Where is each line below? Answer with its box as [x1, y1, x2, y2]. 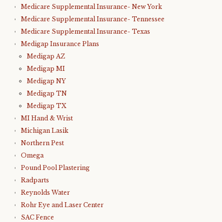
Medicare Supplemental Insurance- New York [21, 3, 162, 10]
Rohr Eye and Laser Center [21, 201, 104, 209]
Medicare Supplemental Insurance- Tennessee [21, 15, 165, 23]
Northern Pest [21, 139, 64, 147]
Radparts [21, 176, 49, 184]
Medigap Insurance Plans [21, 40, 99, 48]
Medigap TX [27, 102, 66, 110]
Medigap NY [27, 77, 66, 85]
